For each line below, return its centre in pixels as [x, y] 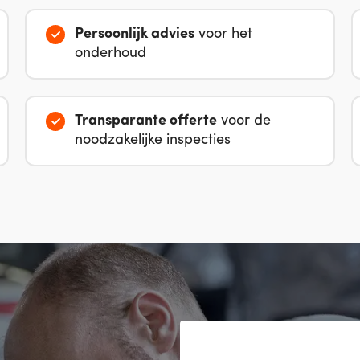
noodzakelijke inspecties [152, 140]
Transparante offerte [145, 121]
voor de [243, 121]
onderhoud [110, 53]
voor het [223, 34]
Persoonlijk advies [134, 34]
